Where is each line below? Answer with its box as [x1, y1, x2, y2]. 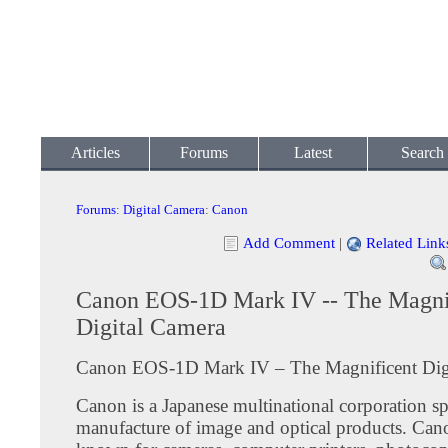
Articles [70, 144, 120, 161]
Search [400, 144, 444, 161]
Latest [294, 144, 332, 161]
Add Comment [243, 234, 335, 251]
